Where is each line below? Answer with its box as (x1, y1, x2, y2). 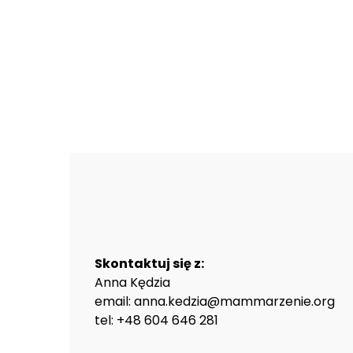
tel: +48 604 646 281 (95, 311, 218, 329)
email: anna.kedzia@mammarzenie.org (95, 292, 335, 310)
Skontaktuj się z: (95, 255, 204, 273)
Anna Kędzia (95, 273, 170, 292)
